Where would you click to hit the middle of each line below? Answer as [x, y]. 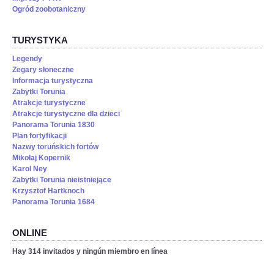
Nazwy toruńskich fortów [55, 147]
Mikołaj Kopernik [41, 158]
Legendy [27, 59]
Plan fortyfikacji [39, 136]
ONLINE [30, 233]
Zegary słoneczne [43, 70]
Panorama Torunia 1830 [54, 125]
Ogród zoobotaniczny [49, 9]
